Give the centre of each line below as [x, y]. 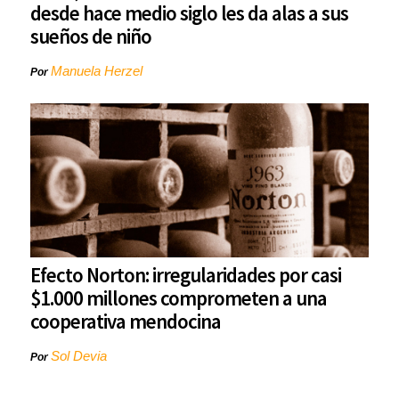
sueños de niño [91, 37]
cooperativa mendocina [126, 322]
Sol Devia [79, 356]
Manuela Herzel [97, 71]
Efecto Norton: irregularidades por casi [186, 275]
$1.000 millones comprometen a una [179, 298]
